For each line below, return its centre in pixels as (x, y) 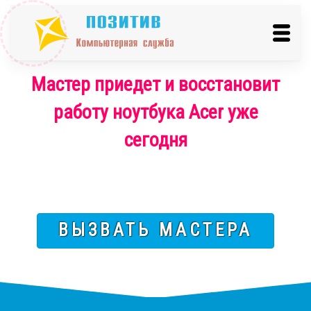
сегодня (155, 140)
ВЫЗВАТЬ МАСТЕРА (155, 230)
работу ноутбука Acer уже (155, 112)
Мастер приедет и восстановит (155, 84)
